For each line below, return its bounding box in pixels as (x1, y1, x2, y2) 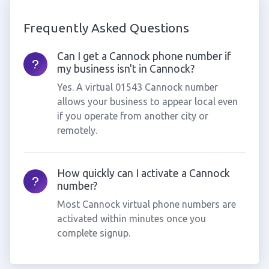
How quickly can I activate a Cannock (56, 168, 230, 179)
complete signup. (56, 228, 130, 238)
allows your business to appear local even (56, 96, 238, 107)
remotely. (56, 125, 97, 136)
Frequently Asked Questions (23, 20, 189, 35)
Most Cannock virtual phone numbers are (56, 199, 236, 210)
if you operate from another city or (56, 110, 208, 121)
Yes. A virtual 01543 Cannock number (56, 82, 218, 92)
